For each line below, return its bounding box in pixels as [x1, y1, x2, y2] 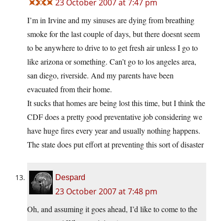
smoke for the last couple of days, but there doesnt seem [27, 29, 200, 39]
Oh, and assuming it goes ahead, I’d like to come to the [27, 204, 197, 215]
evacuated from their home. [27, 84, 112, 95]
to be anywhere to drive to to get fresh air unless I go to [27, 42, 198, 53]
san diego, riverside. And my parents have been [27, 70, 174, 81]
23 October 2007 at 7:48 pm [55, 186, 157, 197]
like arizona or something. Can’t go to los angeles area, [27, 56, 196, 67]
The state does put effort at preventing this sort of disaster [27, 139, 204, 150]
